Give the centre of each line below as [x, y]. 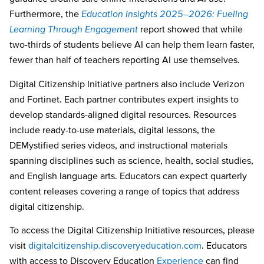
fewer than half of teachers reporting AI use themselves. [126, 60]
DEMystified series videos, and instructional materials [118, 145]
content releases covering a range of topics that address [124, 191]
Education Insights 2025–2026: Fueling [165, 14]
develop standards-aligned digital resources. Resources [123, 114]
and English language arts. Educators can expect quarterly [128, 175]
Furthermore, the [45, 14]
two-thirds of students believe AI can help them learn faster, [132, 44]
